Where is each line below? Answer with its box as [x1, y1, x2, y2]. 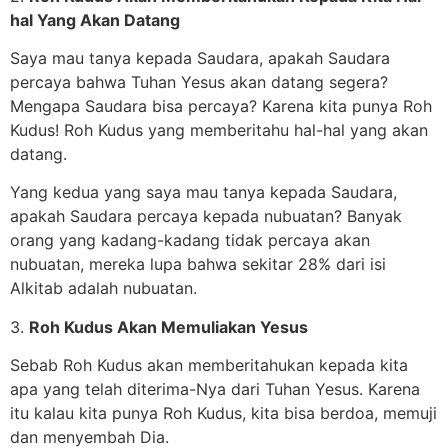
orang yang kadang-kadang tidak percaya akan [10, 230, 370, 251]
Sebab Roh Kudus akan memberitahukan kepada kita [10, 355, 408, 376]
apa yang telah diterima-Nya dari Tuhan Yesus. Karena [10, 379, 420, 400]
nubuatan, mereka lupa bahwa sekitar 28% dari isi [10, 254, 386, 275]
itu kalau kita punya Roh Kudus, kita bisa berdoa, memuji [10, 403, 437, 424]
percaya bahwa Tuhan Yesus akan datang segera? [10, 71, 388, 92]
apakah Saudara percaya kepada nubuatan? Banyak [10, 206, 402, 227]
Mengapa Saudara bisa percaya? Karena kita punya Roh [10, 95, 432, 116]
